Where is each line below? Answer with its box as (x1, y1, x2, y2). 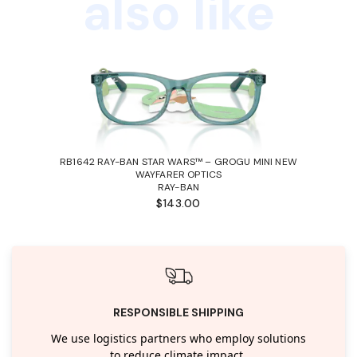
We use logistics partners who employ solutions (50, 330, 306, 347)
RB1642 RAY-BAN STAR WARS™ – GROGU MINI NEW (60, 155, 297, 168)
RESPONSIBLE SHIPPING (113, 304, 244, 320)
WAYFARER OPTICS (135, 167, 222, 181)
